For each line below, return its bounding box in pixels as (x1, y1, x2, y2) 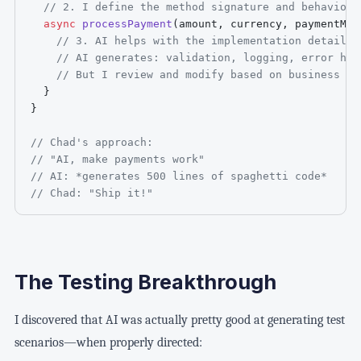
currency (224, 18, 283, 31)
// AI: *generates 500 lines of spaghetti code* (31, 170, 328, 183)
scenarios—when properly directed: (14, 334, 202, 350)
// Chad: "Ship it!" (31, 187, 154, 200)
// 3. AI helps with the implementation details (56, 35, 354, 48)
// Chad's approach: (31, 136, 154, 149)
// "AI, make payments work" (31, 153, 205, 166)
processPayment (82, 18, 173, 31)
